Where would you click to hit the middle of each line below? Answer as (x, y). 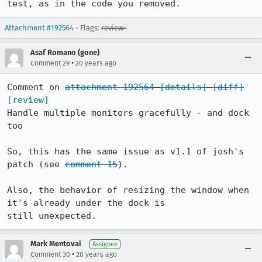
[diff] (228, 87)
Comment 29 (50, 63)
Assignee (105, 244)
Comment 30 (50, 254)
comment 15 (91, 164)
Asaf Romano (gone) (65, 52)
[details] (183, 87)
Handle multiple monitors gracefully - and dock (128, 113)
